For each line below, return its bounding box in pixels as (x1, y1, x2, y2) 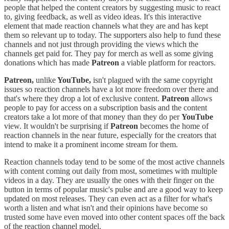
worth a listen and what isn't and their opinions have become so (4, 203, 208, 213)
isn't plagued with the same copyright (91, 76, 213, 85)
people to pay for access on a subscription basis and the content (4, 103, 207, 112)
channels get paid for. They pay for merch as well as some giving (4, 49, 213, 58)
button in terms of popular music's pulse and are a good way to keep (4, 185, 223, 194)
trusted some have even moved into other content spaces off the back (4, 213, 225, 222)
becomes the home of (138, 122, 209, 131)
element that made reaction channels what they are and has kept (4, 21, 208, 31)
